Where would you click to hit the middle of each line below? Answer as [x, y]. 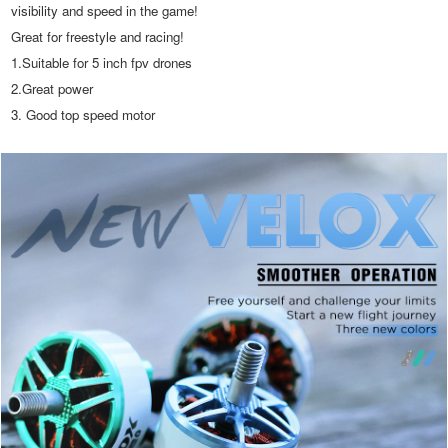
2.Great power [52, 89]
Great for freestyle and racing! [98, 37]
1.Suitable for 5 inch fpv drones [102, 63]
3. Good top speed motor [83, 115]
